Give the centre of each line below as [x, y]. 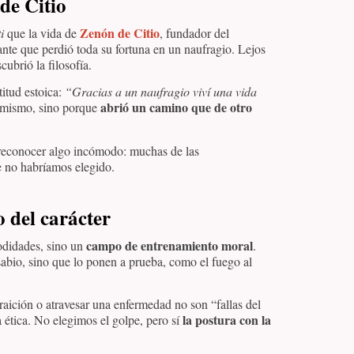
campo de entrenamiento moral [169, 245]
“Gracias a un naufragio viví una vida [161, 92]
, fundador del [194, 32]
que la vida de [42, 32]
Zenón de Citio [120, 32]
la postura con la [227, 320]
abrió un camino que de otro [176, 107]
